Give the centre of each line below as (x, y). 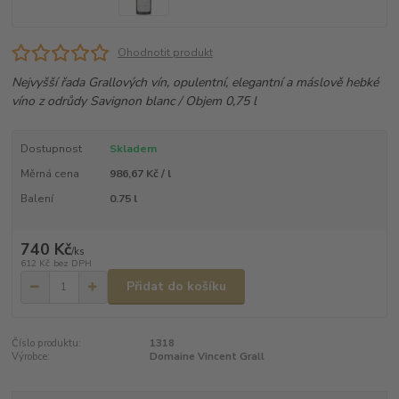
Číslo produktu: (47, 344)
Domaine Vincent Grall (207, 357)
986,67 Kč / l (140, 174)
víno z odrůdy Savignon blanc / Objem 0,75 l (134, 102)
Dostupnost (51, 149)
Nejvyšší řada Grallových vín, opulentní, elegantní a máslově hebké (195, 83)
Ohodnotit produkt (165, 52)
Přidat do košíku (176, 287)
